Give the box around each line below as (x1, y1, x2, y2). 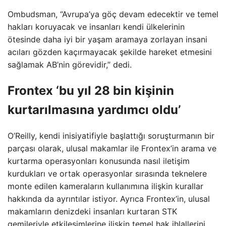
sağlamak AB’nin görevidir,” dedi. (8, 60, 132, 70)
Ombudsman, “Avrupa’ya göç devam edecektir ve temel (8, 9, 218, 19)
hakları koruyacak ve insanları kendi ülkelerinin (8, 22, 185, 32)
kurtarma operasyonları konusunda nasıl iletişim (8, 155, 190, 166)
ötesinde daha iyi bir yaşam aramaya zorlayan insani (8, 34, 207, 44)
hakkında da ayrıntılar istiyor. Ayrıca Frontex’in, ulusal (8, 193, 210, 204)
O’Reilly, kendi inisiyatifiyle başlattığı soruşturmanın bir (8, 130, 214, 141)
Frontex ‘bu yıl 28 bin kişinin (8, 83, 174, 98)
